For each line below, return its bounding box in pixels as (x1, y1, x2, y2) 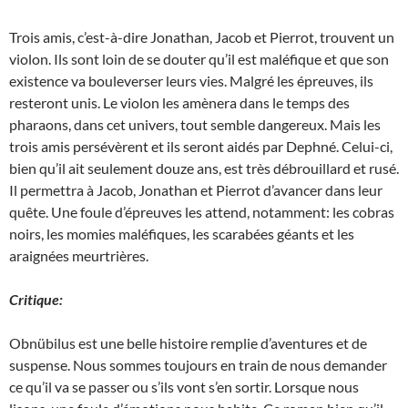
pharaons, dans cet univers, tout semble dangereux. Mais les (9, 116, 381, 134)
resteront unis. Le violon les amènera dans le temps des (9, 94, 350, 112)
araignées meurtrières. (9, 247, 148, 265)
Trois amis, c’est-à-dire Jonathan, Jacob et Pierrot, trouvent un (9, 28, 394, 46)
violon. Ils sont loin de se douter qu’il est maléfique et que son (9, 50, 389, 68)
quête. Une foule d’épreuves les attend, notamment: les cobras (9, 203, 394, 221)
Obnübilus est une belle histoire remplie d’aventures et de (9, 334, 367, 352)
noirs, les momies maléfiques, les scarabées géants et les (9, 225, 354, 243)
